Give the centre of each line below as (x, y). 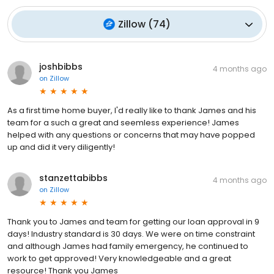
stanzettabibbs (73, 178)
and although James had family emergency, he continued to (128, 246)
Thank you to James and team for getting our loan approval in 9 (133, 222)
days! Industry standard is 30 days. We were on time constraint (131, 234)
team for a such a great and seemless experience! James (123, 123)
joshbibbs (61, 67)
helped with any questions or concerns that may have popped (131, 135)
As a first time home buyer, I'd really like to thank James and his (132, 111)
